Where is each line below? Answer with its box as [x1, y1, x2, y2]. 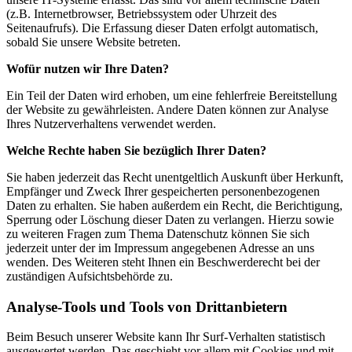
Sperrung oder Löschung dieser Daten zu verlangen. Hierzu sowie [6, 212, 334, 226]
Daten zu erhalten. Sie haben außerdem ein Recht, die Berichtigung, [6, 198, 343, 212]
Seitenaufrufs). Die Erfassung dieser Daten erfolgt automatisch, [6, 20, 318, 35]
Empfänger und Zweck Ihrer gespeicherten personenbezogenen [6, 184, 320, 198]
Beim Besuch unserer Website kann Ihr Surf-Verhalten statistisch [6, 330, 325, 344]
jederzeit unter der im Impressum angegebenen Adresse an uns [6, 240, 314, 255]
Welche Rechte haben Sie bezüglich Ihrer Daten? [6, 143, 266, 157]
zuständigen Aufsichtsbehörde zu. [6, 269, 173, 283]
